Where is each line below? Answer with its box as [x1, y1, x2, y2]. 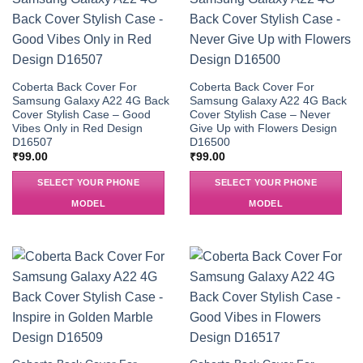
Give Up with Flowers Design [189, 122, 337, 135]
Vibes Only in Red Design [11, 122, 143, 135]
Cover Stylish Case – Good [11, 108, 151, 121]
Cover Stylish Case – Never [189, 108, 331, 121]
